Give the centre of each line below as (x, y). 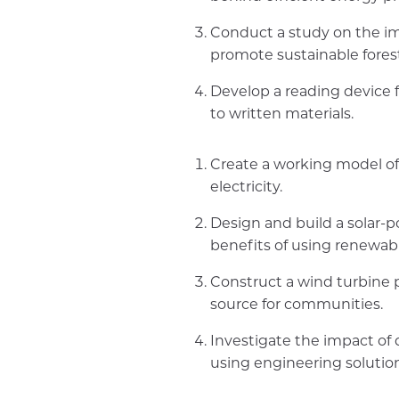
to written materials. (282, 114)
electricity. (246, 187)
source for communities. (297, 305)
